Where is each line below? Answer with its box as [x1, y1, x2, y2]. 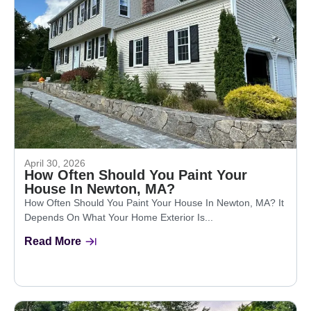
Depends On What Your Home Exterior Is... [24, 211, 213, 223]
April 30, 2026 [24, 157, 85, 169]
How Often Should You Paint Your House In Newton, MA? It [24, 196, 284, 208]
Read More [24, 235, 81, 247]
